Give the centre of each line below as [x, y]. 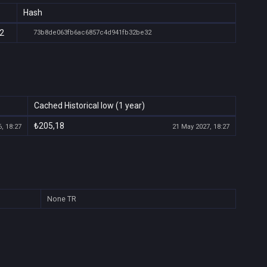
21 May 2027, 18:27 [200, 127]
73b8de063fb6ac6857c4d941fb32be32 [92, 32]
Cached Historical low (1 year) [89, 105]
